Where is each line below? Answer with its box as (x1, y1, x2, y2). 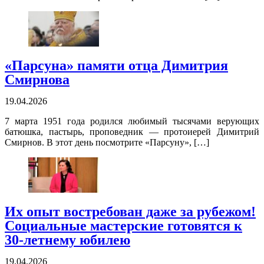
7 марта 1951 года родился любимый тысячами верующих (5, 116, 259, 127)
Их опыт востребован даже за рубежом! (5, 204, 256, 220)
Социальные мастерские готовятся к (5, 218, 242, 234)
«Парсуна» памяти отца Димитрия (5, 58, 228, 74)
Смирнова (5, 72, 70, 88)
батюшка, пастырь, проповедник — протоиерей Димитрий (5, 127, 259, 137)
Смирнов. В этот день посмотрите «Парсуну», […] (5, 137, 209, 148)
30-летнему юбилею (5, 232, 130, 248)
